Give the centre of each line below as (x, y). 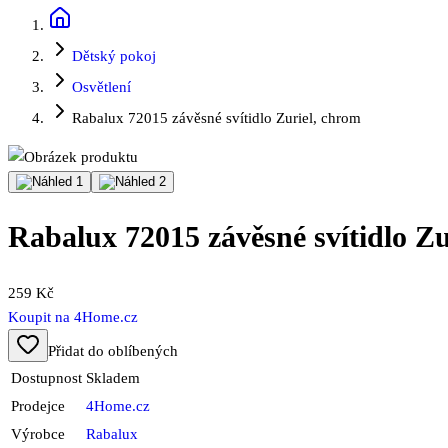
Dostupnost (46, 378)
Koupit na (41, 317)
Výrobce (38, 434)
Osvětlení (101, 87)
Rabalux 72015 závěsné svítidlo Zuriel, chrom (216, 118)
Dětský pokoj (114, 56)
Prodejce (38, 406)
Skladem (113, 378)
